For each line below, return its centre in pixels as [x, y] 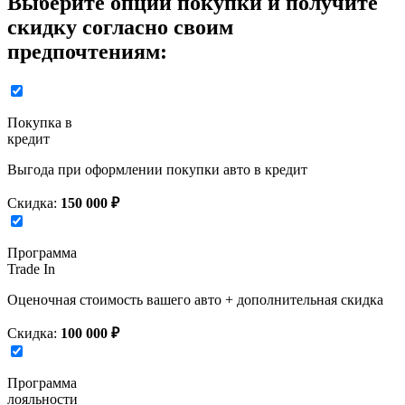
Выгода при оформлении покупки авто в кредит [157, 169]
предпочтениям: [87, 52]
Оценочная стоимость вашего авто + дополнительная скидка [195, 299]
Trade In [31, 268]
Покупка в [40, 122]
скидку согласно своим [120, 28]
